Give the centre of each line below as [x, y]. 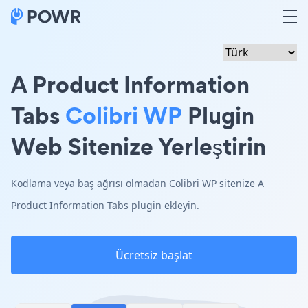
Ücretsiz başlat [154, 255]
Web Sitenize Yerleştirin [139, 146]
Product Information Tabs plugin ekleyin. [105, 205]
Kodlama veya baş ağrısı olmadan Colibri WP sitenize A [137, 183]
